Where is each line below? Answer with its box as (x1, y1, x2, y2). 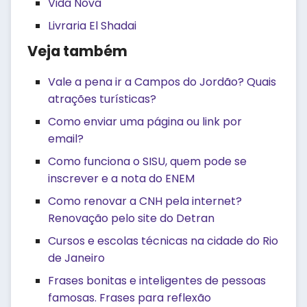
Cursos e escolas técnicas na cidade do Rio (48, 233, 278, 249)
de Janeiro (48, 250, 105, 266)
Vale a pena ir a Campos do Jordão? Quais (48, 74, 276, 90)
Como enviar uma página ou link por (48, 114, 242, 130)
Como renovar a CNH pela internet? (48, 193, 242, 209)
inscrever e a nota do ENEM (48, 171, 195, 186)
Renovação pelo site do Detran (48, 210, 214, 226)
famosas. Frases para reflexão (48, 290, 211, 306)
